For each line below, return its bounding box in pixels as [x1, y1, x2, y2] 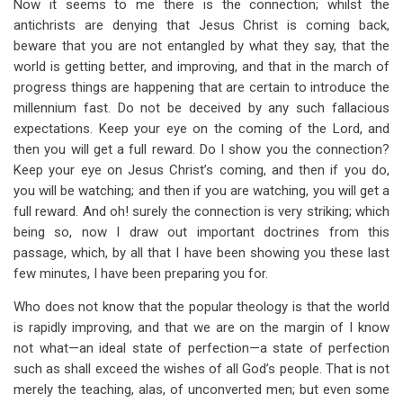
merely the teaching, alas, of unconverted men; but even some [13, 381, 390, 398]
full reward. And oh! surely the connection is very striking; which [13, 203, 390, 219]
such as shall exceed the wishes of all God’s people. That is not [13, 361, 390, 377]
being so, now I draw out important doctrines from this [13, 224, 390, 240]
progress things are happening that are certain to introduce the [13, 79, 390, 95]
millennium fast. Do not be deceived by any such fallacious [13, 100, 390, 116]
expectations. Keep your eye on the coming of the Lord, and [13, 121, 390, 137]
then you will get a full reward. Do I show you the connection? [13, 141, 390, 157]
